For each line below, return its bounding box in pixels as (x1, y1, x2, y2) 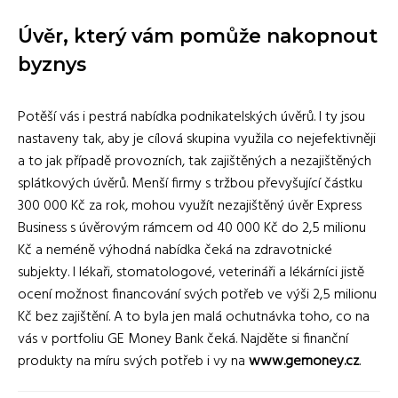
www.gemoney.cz (249, 350, 359, 374)
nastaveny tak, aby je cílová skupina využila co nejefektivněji (18, 128, 376, 152)
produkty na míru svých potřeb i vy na (18, 350, 249, 374)
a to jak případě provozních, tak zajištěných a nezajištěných (18, 150, 371, 174)
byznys (18, 52, 86, 76)
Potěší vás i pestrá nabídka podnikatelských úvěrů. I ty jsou (18, 106, 365, 130)
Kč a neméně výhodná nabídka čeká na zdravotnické (18, 239, 332, 263)
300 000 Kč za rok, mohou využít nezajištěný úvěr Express (18, 195, 362, 219)
